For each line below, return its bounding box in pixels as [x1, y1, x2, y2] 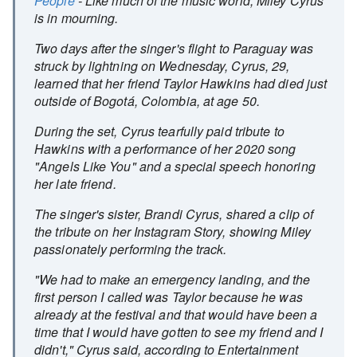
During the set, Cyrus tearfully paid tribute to [34, 122, 284, 140]
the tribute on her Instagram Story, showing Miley [34, 222, 311, 241]
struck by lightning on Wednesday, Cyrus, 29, [34, 57, 290, 75]
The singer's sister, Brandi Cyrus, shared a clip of [34, 205, 314, 223]
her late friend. [34, 175, 116, 193]
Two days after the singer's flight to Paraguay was [34, 39, 314, 57]
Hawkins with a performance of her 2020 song [34, 139, 296, 158]
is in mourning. [34, 9, 119, 27]
